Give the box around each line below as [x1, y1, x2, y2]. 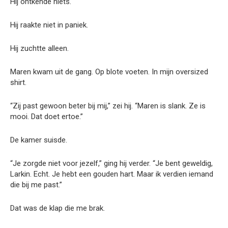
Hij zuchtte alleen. [10, 43, 69, 53]
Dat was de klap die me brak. [10, 203, 105, 213]
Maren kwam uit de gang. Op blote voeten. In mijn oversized [10, 67, 208, 76]
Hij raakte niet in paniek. [10, 20, 88, 30]
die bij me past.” [10, 180, 62, 189]
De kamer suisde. [10, 135, 67, 145]
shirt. [10, 77, 26, 87]
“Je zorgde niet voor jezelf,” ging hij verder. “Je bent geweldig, [10, 158, 213, 168]
